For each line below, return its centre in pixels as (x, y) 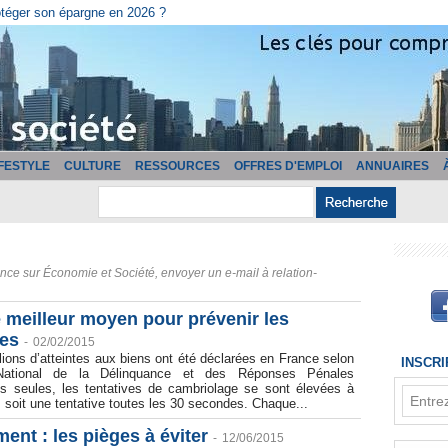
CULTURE (92, 166)
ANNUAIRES (392, 166)
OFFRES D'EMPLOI (288, 166)
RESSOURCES (177, 166)
